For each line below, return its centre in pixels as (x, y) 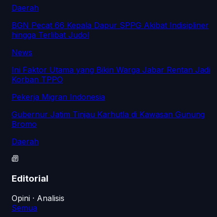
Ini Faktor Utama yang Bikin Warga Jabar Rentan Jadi (111, 70)
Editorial (30, 178)
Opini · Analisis (38, 198)
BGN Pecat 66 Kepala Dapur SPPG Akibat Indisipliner (110, 25)
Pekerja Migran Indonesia (58, 97)
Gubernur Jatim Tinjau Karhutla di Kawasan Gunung (108, 115)
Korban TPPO (37, 80)
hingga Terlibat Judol (50, 35)
